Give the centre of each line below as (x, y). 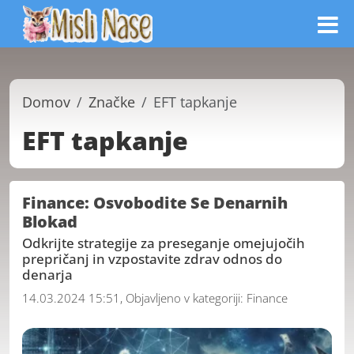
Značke (112, 102)
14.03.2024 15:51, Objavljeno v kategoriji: (134, 298)
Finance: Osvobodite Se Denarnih (155, 203)
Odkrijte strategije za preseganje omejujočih (164, 243)
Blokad (50, 222)
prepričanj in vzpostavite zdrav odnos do (152, 258)
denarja (47, 274)
